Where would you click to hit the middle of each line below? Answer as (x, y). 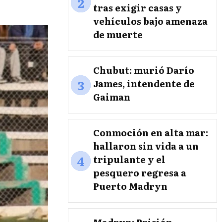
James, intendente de (144, 84)
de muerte (118, 35)
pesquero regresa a (140, 173)
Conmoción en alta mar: (151, 133)
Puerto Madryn (130, 186)
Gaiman (112, 97)
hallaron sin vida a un (146, 146)
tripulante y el (129, 160)
